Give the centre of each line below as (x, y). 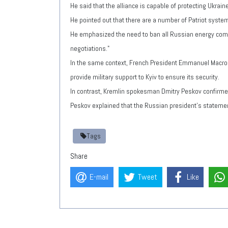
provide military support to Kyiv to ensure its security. (145, 77)
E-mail (99, 177)
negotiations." (90, 48)
